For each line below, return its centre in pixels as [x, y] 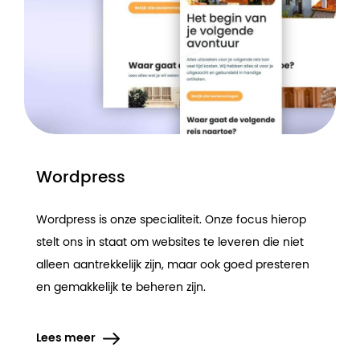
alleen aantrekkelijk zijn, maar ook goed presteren [173, 265]
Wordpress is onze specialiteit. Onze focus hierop [171, 220]
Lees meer [66, 338]
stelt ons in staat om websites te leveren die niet [170, 242]
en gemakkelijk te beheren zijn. [121, 287]
